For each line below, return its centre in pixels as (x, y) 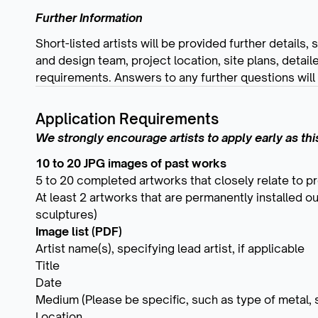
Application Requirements (127, 119)
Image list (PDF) (79, 231)
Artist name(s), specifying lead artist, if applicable (170, 248)
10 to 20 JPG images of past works (131, 163)
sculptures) (66, 214)
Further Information (89, 17)
